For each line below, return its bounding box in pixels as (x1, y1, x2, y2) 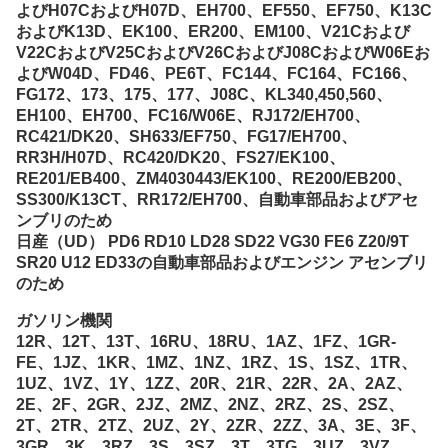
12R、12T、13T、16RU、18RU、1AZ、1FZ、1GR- (16, 333, 396, 350)
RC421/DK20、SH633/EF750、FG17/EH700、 (16, 128, 357, 145)
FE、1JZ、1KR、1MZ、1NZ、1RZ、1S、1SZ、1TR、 (16, 354, 417, 371)
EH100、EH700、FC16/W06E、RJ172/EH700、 (16, 107, 370, 124)
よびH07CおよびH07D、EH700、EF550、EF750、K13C (16, 2, 432, 19)
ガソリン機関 (16, 312, 112, 329)
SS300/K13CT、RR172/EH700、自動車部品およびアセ (16, 191, 418, 208)
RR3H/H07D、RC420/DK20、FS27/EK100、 (16, 149, 345, 166)
